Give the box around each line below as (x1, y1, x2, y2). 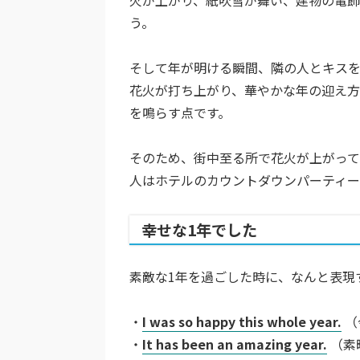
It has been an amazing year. (142, 333, 327, 354)
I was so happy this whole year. (142, 311, 342, 331)
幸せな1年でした (141, 218, 257, 241)
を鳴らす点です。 (129, 102, 231, 122)
